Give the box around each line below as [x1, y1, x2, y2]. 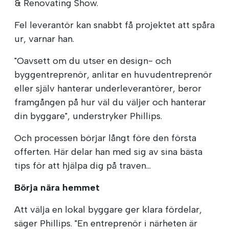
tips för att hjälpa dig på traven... [14, 159, 151, 171]
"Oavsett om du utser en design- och [14, 55, 171, 66]
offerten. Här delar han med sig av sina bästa [14, 146, 202, 157]
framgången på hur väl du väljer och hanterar [14, 96, 206, 108]
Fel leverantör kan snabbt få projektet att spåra [14, 19, 215, 31]
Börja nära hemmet [14, 181, 100, 193]
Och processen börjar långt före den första [14, 132, 196, 144]
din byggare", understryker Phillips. [14, 110, 162, 122]
